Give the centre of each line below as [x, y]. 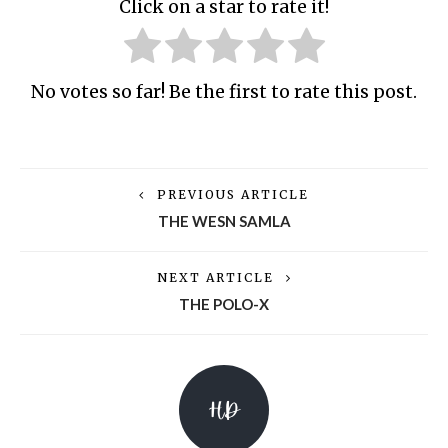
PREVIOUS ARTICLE [233, 195]
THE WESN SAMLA [224, 221]
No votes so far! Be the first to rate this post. [224, 92]
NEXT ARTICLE [215, 278]
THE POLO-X [224, 304]
